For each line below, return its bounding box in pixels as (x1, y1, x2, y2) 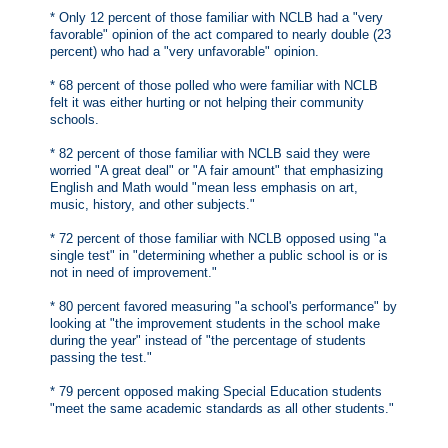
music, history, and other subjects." (50, 197, 255, 213)
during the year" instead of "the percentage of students (50, 333, 366, 349)
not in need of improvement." (50, 265, 217, 281)
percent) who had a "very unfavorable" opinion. (50, 44, 319, 60)
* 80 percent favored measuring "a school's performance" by (50, 299, 397, 315)
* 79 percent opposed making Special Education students (50, 384, 382, 400)
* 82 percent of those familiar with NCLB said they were (50, 146, 370, 162)
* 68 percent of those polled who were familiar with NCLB (50, 78, 378, 94)
